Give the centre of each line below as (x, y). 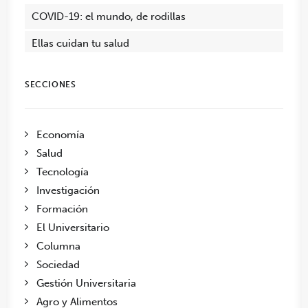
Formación (62, 209)
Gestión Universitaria (86, 283)
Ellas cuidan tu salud (80, 43)
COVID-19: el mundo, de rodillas (109, 16)
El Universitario (73, 227)
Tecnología (63, 172)
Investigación (68, 190)
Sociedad (58, 264)
